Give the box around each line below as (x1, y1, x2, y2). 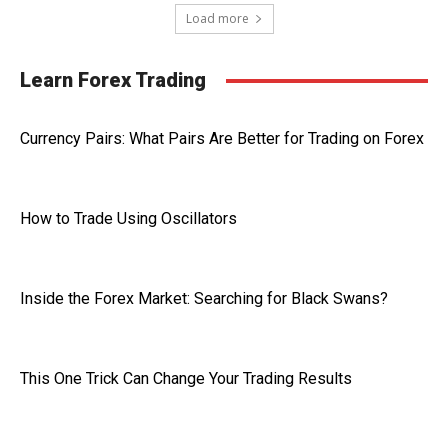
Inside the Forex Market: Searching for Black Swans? (20, 289, 388, 308)
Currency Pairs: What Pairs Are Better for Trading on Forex (20, 129, 424, 148)
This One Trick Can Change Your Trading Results (20, 369, 352, 388)
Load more (185, 10, 249, 27)
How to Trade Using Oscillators (20, 209, 237, 228)
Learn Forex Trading (20, 68, 206, 92)
